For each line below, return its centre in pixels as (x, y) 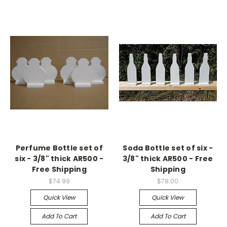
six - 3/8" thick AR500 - (59, 159)
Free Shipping (59, 169)
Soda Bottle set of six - (168, 148)
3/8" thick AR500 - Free (168, 159)
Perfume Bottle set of (59, 148)
